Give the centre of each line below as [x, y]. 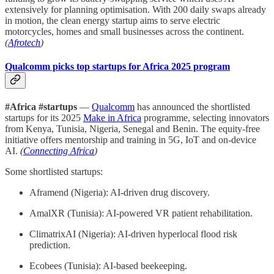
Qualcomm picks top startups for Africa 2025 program [117, 67]
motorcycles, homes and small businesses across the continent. [124, 31]
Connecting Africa [59, 151]
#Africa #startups [41, 107]
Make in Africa [112, 118]
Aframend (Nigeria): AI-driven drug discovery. [120, 193]
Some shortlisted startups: [54, 172]
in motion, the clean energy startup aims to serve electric [113, 20]
